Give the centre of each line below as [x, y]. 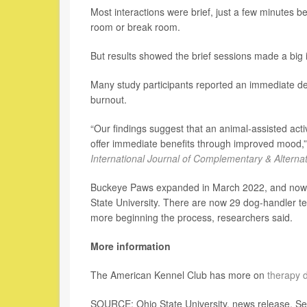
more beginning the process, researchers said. [192, 218]
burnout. [109, 100]
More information [131, 246]
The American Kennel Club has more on [179, 275]
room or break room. [135, 27]
